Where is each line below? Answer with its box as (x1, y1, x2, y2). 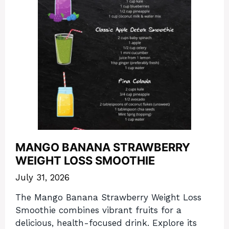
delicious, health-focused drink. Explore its (15, 217, 197, 228)
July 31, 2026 (15, 172, 70, 183)
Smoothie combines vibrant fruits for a (15, 204, 181, 215)
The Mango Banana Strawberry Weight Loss (15, 192, 201, 202)
